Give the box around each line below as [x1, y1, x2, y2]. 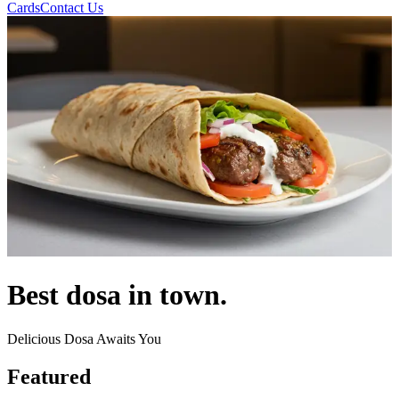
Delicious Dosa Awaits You [7, 330, 161, 346]
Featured [7, 364, 91, 388]
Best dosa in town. [7, 279, 227, 312]
